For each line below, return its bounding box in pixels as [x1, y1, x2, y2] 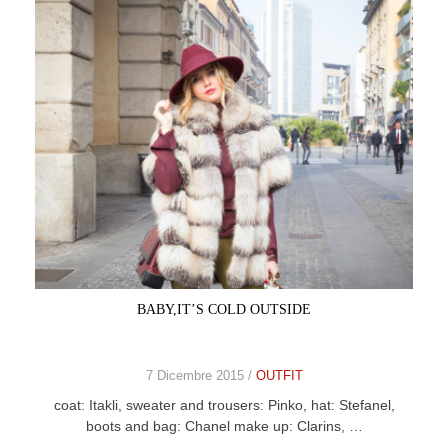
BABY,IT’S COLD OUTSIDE [137, 302, 311, 317]
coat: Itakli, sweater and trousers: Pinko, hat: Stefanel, [53, 397, 395, 413]
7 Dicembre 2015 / [145, 368, 256, 383]
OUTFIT [255, 368, 303, 383]
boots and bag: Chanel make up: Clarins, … [85, 418, 363, 434]
